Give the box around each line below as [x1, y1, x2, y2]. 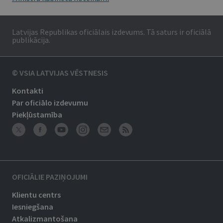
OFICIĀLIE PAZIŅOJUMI [12, 172, 88, 182]
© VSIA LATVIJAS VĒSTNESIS [12, 68, 108, 78]
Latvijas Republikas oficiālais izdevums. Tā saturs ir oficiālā [12, 27, 211, 37]
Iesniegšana [12, 202, 53, 212]
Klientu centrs [12, 190, 61, 200]
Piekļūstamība [12, 110, 62, 119]
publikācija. [12, 35, 50, 45]
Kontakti [12, 86, 43, 96]
